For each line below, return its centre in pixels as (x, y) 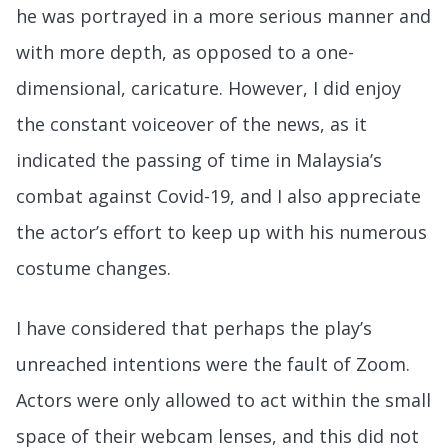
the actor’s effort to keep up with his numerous (221, 231)
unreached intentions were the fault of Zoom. (215, 363)
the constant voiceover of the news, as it (191, 123)
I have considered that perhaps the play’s (194, 327)
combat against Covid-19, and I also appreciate (218, 195)
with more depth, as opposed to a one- (185, 51)
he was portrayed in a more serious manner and (223, 15)
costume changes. (96, 267)
